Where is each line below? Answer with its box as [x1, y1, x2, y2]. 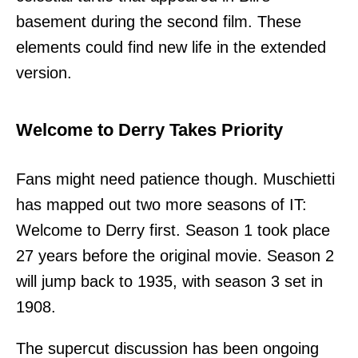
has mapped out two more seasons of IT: [16, 195, 307, 213]
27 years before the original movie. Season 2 [16, 246, 334, 265]
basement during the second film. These [16, 12, 301, 30]
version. [16, 63, 72, 82]
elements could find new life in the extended [16, 38, 326, 56]
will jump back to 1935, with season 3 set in [16, 272, 323, 290]
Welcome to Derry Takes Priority [16, 119, 283, 140]
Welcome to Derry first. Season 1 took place [16, 221, 330, 239]
